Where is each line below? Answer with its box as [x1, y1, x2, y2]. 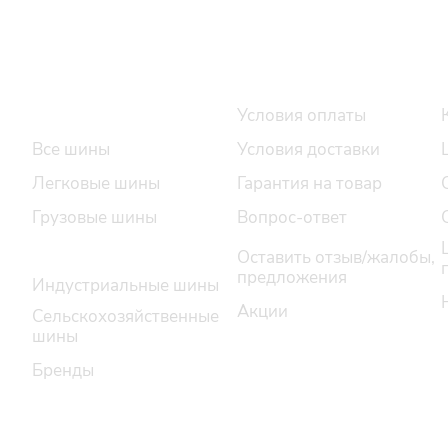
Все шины [32, 138, 110, 161]
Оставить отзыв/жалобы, [236, 246, 435, 269]
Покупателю [236, 60, 345, 84]
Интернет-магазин [32, 60, 193, 84]
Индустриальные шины [32, 274, 219, 297]
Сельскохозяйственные [32, 305, 219, 328]
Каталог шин [32, 104, 134, 127]
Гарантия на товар [236, 172, 382, 195]
